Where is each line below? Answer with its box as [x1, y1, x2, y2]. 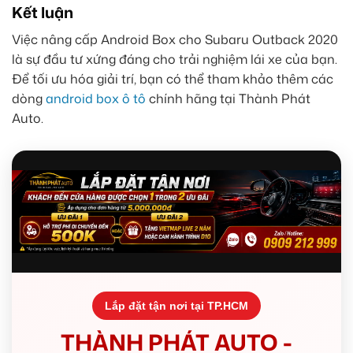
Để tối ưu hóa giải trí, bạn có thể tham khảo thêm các [12, 70, 333, 88]
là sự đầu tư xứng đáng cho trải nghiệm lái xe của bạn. [12, 50, 337, 69]
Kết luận [12, 2, 73, 24]
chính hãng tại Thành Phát [146, 90, 310, 108]
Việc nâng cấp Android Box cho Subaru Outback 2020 [12, 31, 338, 49]
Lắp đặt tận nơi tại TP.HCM [105, 299, 248, 312]
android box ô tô [46, 90, 146, 108]
